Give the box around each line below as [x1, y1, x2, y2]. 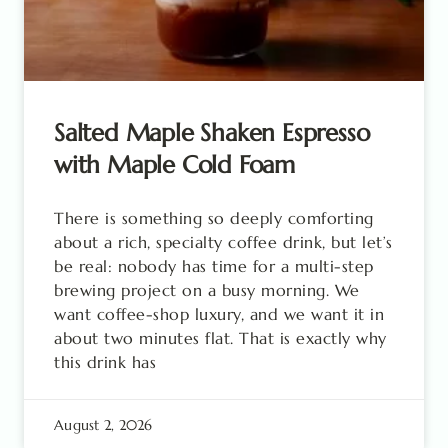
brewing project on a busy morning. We [54, 280, 360, 300]
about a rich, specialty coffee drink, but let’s [54, 232, 393, 252]
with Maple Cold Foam [54, 150, 296, 180]
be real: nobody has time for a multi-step [54, 256, 374, 276]
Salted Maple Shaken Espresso [54, 118, 370, 148]
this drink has [54, 352, 156, 372]
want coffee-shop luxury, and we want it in [54, 304, 384, 324]
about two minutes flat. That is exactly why [54, 328, 387, 348]
